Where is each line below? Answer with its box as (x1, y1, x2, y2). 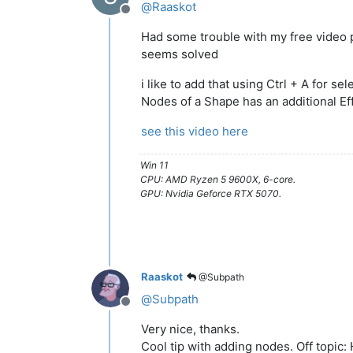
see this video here (141, 123, 248, 139)
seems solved (141, 46, 218, 61)
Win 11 (140, 158, 169, 171)
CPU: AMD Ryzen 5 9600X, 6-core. (140, 173, 295, 185)
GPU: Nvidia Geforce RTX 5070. (140, 187, 281, 199)
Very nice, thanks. (141, 321, 240, 336)
